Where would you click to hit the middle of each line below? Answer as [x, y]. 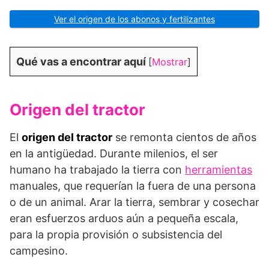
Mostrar [170, 62]
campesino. [39, 250]
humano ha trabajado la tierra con [97, 169]
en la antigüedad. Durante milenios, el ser [114, 153]
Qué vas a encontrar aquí [81, 61]
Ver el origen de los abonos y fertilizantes [134, 19]
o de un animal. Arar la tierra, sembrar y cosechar [134, 202]
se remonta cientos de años [184, 137]
